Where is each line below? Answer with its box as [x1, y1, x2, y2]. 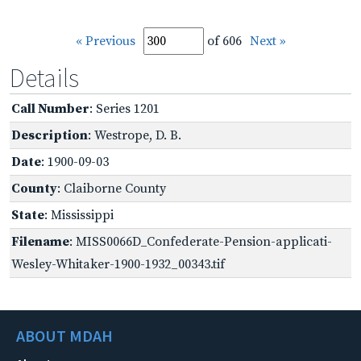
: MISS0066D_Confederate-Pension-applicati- [69, 233, 332, 250]
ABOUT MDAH [16, 325, 113, 346]
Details [10, 61, 79, 94]
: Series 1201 [89, 100, 160, 117]
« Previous [75, 32, 135, 49]
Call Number [11, 100, 89, 117]
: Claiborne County [57, 180, 166, 197]
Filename [11, 233, 69, 250]
